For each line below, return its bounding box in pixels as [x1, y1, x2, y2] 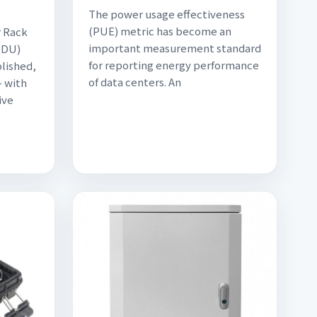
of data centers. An [88, 74, 181, 89]
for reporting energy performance [88, 57, 259, 72]
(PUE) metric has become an [88, 23, 231, 38]
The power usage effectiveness [88, 6, 245, 21]
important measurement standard [88, 40, 261, 55]
